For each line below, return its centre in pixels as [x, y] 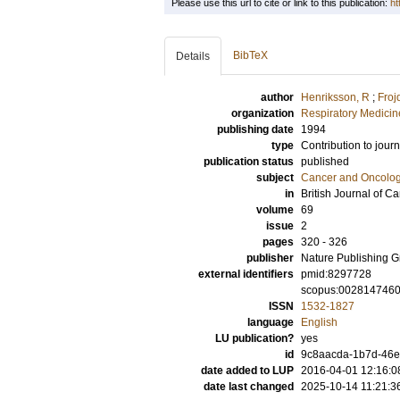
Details [193, 56]
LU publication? [254, 338]
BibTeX [250, 55]
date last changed [249, 387]
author [277, 97]
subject [275, 178]
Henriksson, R [335, 97]
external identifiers [246, 274]
